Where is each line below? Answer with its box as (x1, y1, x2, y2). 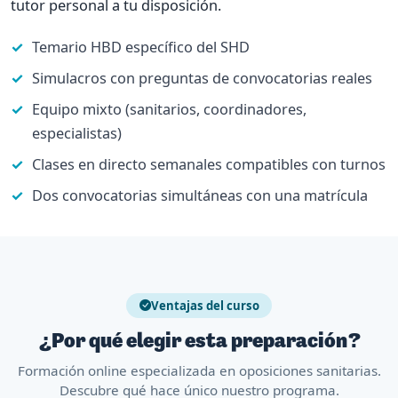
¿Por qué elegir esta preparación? (38, 330, 360, 353)
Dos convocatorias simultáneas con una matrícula (32, 185, 368, 205)
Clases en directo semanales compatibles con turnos (32, 154, 386, 174)
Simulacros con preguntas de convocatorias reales (32, 68, 372, 88)
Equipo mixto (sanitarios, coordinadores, (32, 99, 306, 119)
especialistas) (32, 123, 122, 143)
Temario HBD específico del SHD (32, 36, 250, 57)
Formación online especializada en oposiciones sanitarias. (17, 362, 381, 380)
